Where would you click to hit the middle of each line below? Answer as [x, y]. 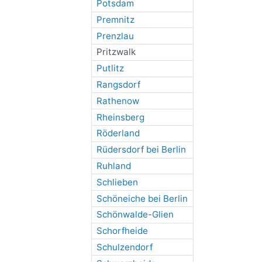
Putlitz [110, 68]
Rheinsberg [120, 117]
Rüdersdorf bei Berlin [141, 150]
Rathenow [118, 101]
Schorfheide [122, 231]
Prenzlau [115, 36]
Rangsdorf [118, 85]
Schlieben [117, 182]
